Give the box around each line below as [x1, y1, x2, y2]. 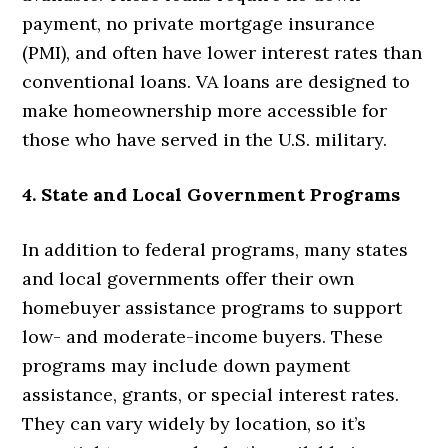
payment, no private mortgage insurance [22, 11, 376, 35]
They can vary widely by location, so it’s [22, 411, 367, 435]
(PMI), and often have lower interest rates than [22, 40, 423, 64]
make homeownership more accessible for [22, 98, 388, 122]
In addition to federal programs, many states [22, 237, 409, 261]
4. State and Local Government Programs [22, 182, 401, 206]
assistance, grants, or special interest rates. [22, 382, 400, 406]
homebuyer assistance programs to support [22, 295, 403, 319]
